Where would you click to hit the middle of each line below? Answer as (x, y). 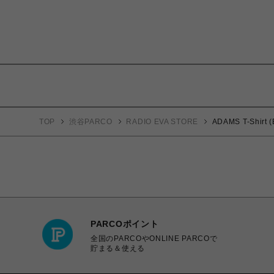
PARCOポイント (125, 224)
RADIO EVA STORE (162, 122)
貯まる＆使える (118, 248)
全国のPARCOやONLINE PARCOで (154, 238)
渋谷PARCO (91, 122)
